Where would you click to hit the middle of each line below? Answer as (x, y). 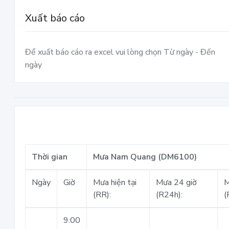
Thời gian (50, 157)
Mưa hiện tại (115, 182)
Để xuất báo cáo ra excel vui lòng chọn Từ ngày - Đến (120, 52)
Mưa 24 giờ (176, 182)
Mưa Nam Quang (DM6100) (145, 157)
